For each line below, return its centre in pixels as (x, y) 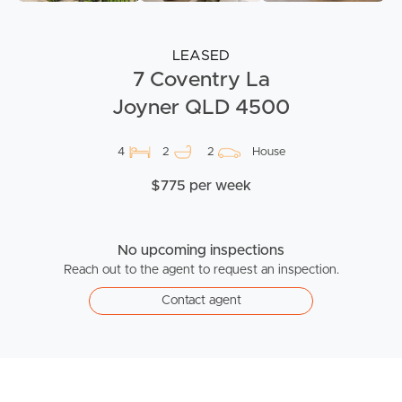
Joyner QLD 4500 (201, 108)
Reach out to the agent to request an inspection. (201, 271)
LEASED (201, 56)
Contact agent (201, 301)
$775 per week (201, 186)
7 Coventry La (201, 80)
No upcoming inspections (201, 251)
